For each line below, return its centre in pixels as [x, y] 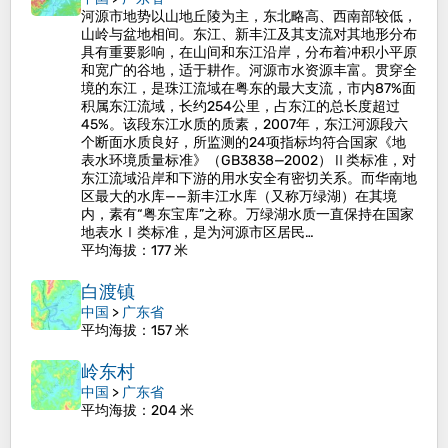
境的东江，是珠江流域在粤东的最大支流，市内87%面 [248, 88]
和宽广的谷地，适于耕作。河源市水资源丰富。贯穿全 [249, 70]
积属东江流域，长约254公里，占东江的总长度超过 [240, 106]
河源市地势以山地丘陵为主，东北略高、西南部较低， [249, 16]
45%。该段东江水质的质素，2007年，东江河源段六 [244, 124]
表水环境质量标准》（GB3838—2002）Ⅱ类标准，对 [248, 160]
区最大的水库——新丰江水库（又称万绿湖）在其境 [239, 196]
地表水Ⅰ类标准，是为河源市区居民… [197, 232]
